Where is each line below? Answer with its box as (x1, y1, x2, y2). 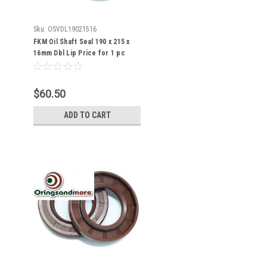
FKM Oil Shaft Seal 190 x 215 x (33, 38, 130, 46)
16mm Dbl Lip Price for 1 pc (33, 49, 125, 57)
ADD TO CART (63, 110, 111, 120)
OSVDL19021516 (48, 25, 97, 33)
